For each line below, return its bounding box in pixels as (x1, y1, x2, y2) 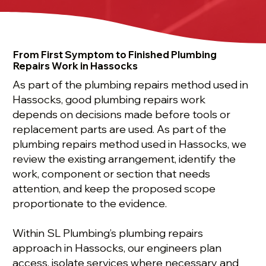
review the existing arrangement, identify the (12, 152, 236, 166)
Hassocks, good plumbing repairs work (12, 93, 206, 107)
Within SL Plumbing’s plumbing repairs (12, 226, 204, 240)
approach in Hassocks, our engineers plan (12, 241, 222, 255)
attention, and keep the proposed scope (12, 182, 216, 196)
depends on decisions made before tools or (12, 107, 231, 122)
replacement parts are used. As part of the (12, 122, 227, 137)
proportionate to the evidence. (12, 197, 167, 211)
